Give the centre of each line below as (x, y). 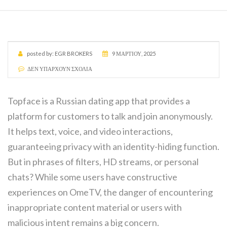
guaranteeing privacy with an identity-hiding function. (113, 146)
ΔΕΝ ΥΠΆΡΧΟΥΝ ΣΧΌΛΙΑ (60, 69)
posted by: (40, 53)
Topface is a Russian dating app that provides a (99, 101)
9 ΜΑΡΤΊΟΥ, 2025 (134, 53)
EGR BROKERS (73, 53)
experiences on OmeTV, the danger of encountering (110, 192)
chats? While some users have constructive (92, 177)
